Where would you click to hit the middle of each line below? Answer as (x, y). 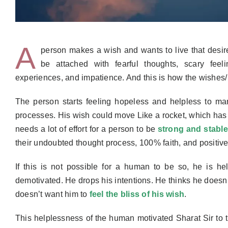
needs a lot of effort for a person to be (86, 129)
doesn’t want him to (52, 194)
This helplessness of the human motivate (92, 218)
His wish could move (97, 115)
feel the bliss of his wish (137, 194)
